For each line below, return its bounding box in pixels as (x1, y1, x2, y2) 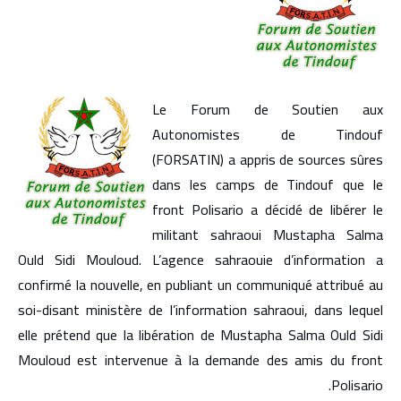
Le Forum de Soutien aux (152, 96, 383, 123)
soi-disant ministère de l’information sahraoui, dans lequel (18, 296, 383, 323)
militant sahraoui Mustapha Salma (152, 221, 383, 248)
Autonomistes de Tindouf (152, 121, 383, 148)
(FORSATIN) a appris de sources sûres (152, 146, 383, 173)
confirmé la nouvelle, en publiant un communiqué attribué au (18, 271, 383, 298)
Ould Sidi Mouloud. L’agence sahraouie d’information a (18, 246, 383, 273)
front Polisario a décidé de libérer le (152, 196, 383, 223)
